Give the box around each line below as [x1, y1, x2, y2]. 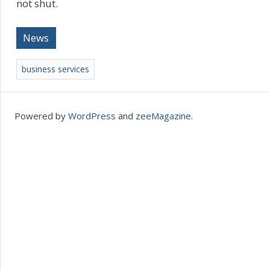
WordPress [67, 109, 116, 122]
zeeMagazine [135, 109, 191, 122]
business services [21, 63, 89, 75]
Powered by [14, 109, 68, 122]
